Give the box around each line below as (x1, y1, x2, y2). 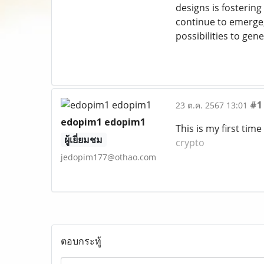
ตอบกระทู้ (61, 235, 101, 247)
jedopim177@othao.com (61, 151, 156, 163)
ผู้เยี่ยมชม (64, 133, 103, 146)
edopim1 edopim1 (61, 115, 146, 128)
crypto (175, 136, 204, 149)
